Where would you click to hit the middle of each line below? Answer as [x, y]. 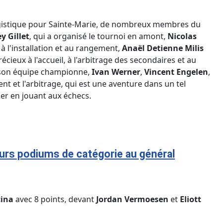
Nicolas [182, 36]
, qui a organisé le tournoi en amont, [98, 36]
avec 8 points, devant [55, 199]
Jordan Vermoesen [132, 199]
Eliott [191, 199]
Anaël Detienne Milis [163, 48]
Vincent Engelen [176, 72]
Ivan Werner [116, 72]
